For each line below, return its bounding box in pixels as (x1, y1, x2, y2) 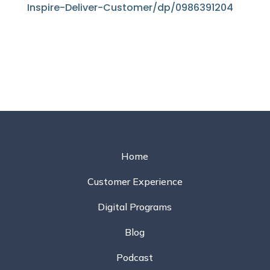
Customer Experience (87, 175, 183, 187)
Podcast (116, 251, 154, 263)
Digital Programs (98, 200, 172, 213)
